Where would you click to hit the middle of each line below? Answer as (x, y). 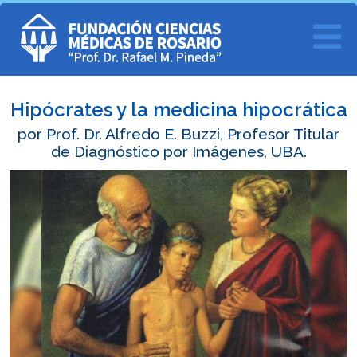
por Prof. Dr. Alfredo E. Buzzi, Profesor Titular (178, 134)
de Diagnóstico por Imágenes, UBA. (178, 152)
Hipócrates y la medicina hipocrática (178, 110)
